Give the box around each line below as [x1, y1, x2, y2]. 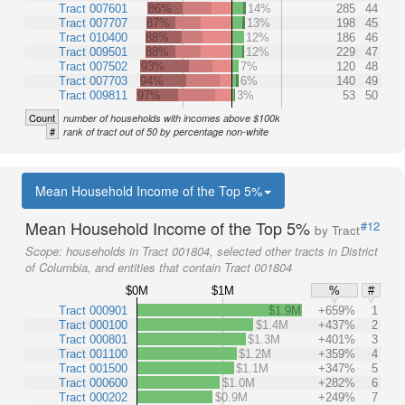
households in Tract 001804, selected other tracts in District [66, 242, 378, 259]
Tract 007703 [59, 73, 127, 88]
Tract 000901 [59, 303, 127, 317]
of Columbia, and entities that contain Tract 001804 [25, 259, 292, 276]
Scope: [25, 242, 66, 259]
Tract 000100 [59, 317, 127, 332]
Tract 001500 [59, 361, 127, 375]
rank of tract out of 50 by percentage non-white [63, 125, 268, 138]
